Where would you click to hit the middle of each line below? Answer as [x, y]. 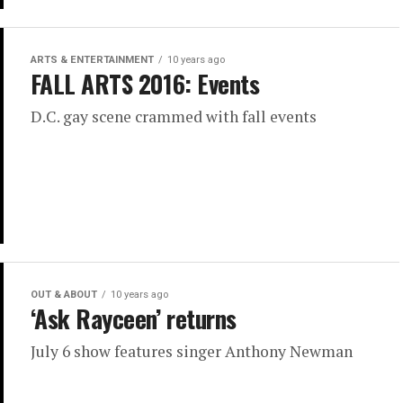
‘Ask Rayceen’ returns [134, 319]
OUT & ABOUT [64, 295]
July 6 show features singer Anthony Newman [192, 352]
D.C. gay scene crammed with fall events [174, 117]
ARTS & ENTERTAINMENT [92, 60]
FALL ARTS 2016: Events [145, 84]
